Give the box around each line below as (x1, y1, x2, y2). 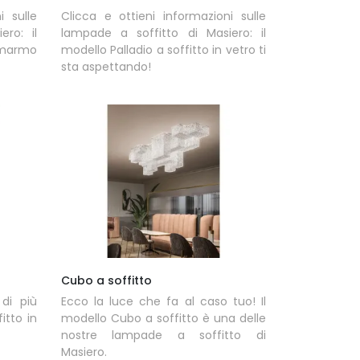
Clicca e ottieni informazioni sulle (60, 7, 266, 24)
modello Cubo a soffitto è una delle (60, 309, 266, 326)
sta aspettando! (60, 58, 151, 75)
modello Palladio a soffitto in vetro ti (60, 41, 266, 58)
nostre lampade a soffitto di (60, 326, 266, 343)
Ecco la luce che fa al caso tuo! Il (60, 292, 266, 309)
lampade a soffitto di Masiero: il (60, 24, 266, 41)
